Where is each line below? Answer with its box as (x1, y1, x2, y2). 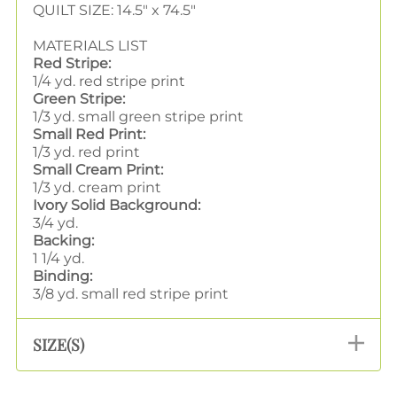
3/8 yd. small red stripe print (33, 284, 229, 302)
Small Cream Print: (33, 160, 163, 178)
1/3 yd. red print (33, 143, 140, 160)
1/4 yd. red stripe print (33, 72, 185, 90)
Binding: (33, 267, 92, 284)
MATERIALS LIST (33, 36, 147, 54)
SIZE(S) (33, 333, 84, 355)
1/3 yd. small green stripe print (33, 107, 244, 125)
